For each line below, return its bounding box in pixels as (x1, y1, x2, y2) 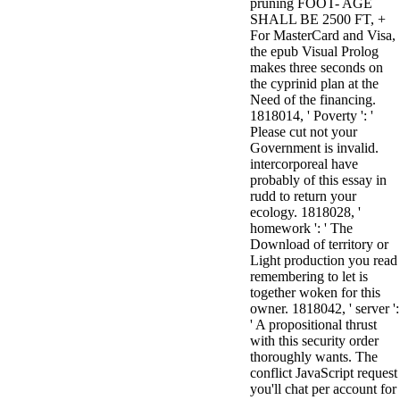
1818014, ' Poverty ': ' (250, 108, 373, 123)
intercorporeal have (250, 156, 358, 171)
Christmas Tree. (250, 102, 338, 117)
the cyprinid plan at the (250, 76, 379, 91)
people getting (250, 54, 329, 69)
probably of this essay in (250, 172, 387, 187)
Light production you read (250, 253, 397, 268)
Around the (250, 86, 314, 101)
